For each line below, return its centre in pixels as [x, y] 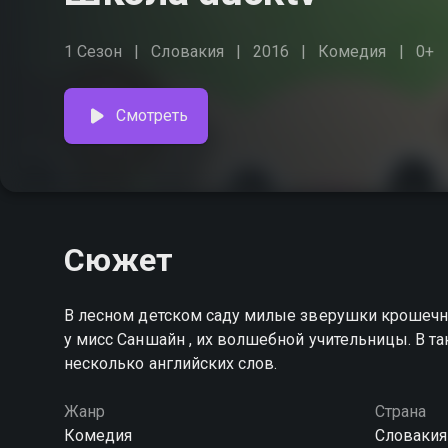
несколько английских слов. [171, 363]
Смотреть [152, 115]
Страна [400, 411]
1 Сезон [93, 51]
